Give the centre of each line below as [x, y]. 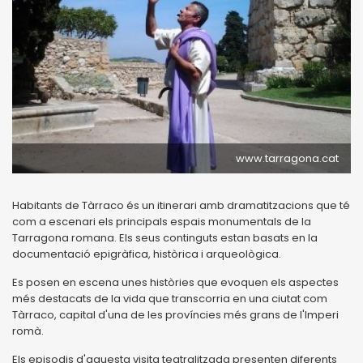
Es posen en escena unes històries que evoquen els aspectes [175, 282]
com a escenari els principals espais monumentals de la [162, 221]
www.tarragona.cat [287, 158]
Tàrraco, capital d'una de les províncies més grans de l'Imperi [175, 314]
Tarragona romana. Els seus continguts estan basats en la [165, 237]
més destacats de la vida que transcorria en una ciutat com [170, 298]
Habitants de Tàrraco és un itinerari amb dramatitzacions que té [181, 205]
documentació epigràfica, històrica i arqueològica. [147, 254]
